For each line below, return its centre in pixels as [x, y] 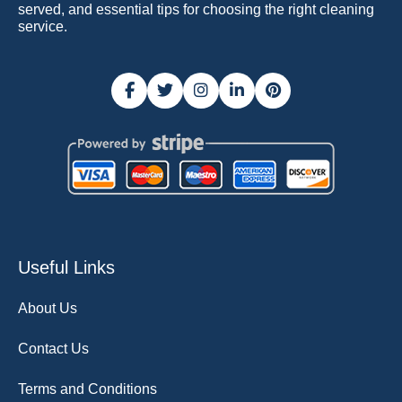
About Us [48, 308]
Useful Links [66, 267]
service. [43, 26]
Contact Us [53, 348]
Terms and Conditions [87, 389]
